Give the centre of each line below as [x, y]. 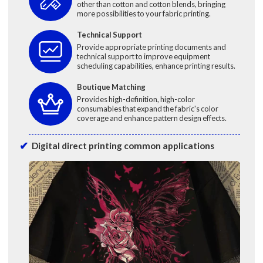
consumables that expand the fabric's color [147, 108]
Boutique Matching [111, 87]
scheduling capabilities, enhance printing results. [156, 65]
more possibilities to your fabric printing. [144, 13]
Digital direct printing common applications [123, 146]
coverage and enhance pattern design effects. [151, 118]
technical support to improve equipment [143, 56]
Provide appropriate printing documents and [151, 47]
